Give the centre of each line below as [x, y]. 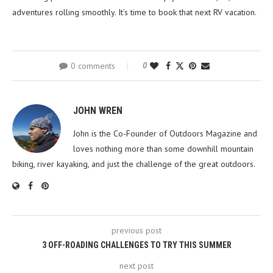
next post [136, 265]
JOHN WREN [98, 110]
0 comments [93, 66]
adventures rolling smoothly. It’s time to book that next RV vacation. [134, 12]
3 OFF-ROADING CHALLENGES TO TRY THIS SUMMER [136, 245]
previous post [136, 230]
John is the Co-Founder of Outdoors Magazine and [165, 133]
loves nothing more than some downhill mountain [163, 148]
